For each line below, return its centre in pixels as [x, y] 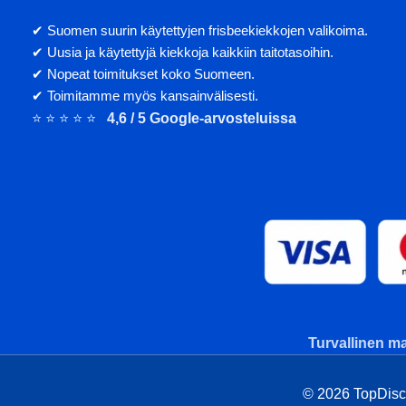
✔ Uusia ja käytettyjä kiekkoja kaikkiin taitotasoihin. [183, 52]
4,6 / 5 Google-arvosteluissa [202, 118]
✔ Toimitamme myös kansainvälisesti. [145, 95]
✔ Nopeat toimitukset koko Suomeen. [143, 73]
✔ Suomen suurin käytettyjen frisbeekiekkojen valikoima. [200, 30]
